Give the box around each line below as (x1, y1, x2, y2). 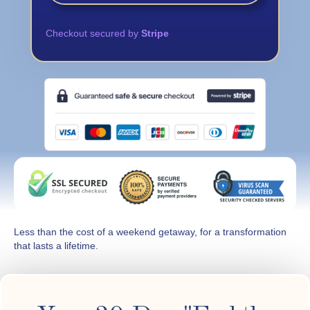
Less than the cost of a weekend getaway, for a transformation (14, 226, 286, 238)
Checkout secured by (46, 28, 141, 39)
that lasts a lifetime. (14, 240, 98, 252)
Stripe (141, 28, 169, 39)
